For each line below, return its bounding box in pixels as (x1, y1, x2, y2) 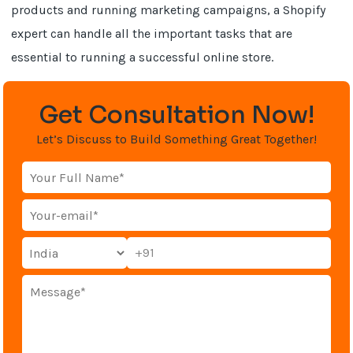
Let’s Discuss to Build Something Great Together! (36, 132, 317, 147)
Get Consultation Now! (39, 100, 314, 130)
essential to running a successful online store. (11, 50, 274, 65)
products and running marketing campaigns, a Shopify (11, 2, 326, 17)
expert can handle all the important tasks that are (11, 26, 293, 41)
